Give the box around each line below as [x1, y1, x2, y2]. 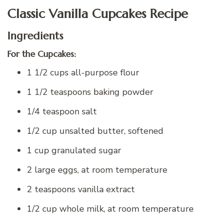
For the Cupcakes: [7, 49, 76, 60]
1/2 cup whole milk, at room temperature [27, 202, 194, 215]
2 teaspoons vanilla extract [27, 183, 135, 195]
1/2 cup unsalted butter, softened [27, 125, 163, 137]
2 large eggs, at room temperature [27, 163, 167, 176]
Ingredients [7, 29, 63, 42]
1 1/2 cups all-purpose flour [27, 66, 139, 78]
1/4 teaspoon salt [27, 105, 97, 117]
